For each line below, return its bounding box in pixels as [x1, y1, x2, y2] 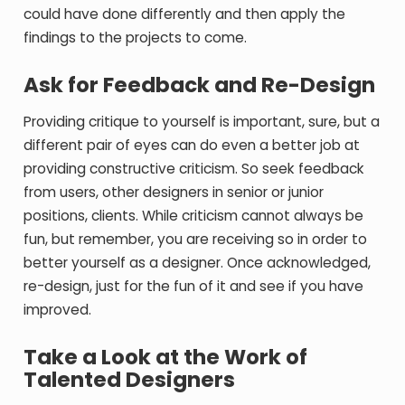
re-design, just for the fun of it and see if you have [24, 277, 364, 296]
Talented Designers [24, 365, 236, 394]
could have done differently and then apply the [24, 5, 346, 24]
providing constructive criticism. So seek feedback [24, 159, 365, 178]
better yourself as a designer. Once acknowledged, [24, 253, 372, 272]
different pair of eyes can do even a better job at [24, 136, 361, 155]
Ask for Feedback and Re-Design [24, 71, 376, 99]
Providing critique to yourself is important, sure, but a [24, 112, 381, 131]
